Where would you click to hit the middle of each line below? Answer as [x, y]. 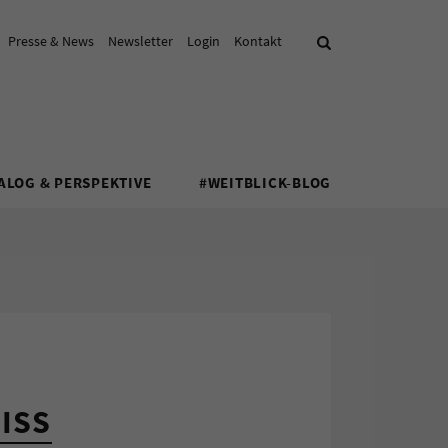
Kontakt [258, 41]
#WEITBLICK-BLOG [264, 182]
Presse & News [51, 41]
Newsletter [140, 41]
